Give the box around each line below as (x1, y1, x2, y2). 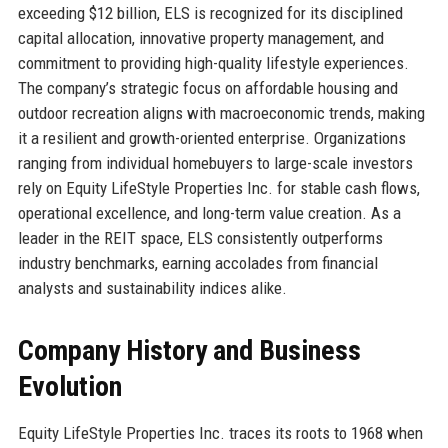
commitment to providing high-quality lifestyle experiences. (17, 52, 409, 73)
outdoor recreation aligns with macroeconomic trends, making (17, 102, 425, 123)
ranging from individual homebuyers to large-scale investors (17, 152, 413, 173)
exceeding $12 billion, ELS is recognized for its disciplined (17, 2, 403, 23)
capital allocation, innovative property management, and (17, 27, 384, 48)
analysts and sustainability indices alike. (17, 277, 287, 298)
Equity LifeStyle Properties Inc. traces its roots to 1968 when (17, 422, 423, 443)
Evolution (17, 369, 122, 403)
